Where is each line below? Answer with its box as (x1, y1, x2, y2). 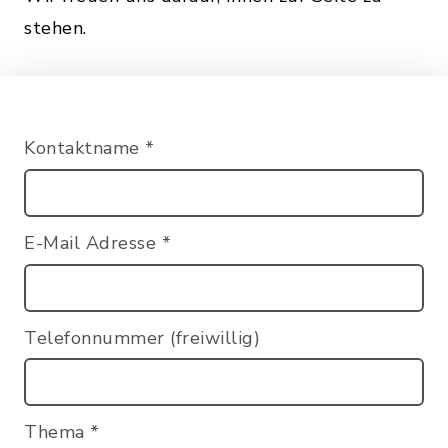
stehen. (24, 16, 87, 40)
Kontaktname (24, 136, 145, 160)
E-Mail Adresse (24, 230, 162, 255)
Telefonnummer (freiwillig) (24, 325, 260, 350)
